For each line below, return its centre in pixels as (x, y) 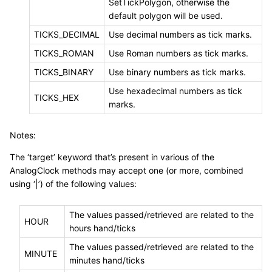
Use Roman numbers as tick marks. (178, 53)
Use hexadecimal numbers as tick (175, 91)
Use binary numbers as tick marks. (177, 72)
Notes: (23, 135)
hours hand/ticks (102, 228)
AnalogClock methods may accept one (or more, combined (127, 171)
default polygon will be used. (166, 16)
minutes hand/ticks (107, 260)
